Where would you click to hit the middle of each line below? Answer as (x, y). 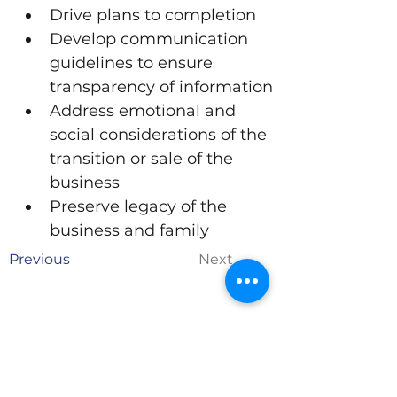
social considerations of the (160, 135)
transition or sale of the (144, 159)
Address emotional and (145, 111)
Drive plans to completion (153, 15)
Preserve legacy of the (140, 206)
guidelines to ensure (133, 63)
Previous (39, 259)
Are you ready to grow (142, 366)
